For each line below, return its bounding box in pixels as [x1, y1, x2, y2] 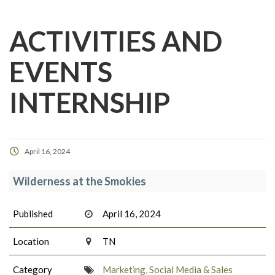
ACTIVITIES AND [9, 25, 222, 58]
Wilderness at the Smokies [13, 174, 146, 188]
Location [13, 236, 49, 247]
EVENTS [9, 55, 112, 89]
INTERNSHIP [9, 86, 170, 120]
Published [13, 207, 53, 219]
